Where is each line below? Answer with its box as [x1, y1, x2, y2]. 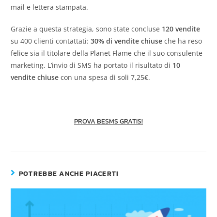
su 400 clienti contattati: [11, 36, 91, 46]
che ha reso [162, 36, 202, 46]
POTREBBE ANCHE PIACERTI [18, 168, 119, 179]
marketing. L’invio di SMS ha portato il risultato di [11, 60, 173, 70]
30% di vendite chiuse [91, 36, 163, 46]
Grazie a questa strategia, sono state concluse [11, 24, 162, 33]
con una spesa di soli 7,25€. [59, 72, 151, 82]
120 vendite [162, 24, 201, 33]
